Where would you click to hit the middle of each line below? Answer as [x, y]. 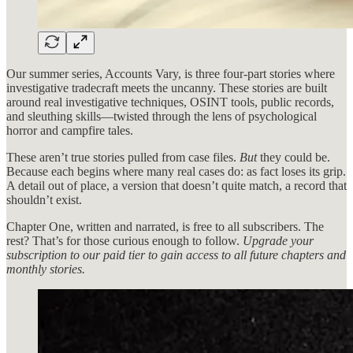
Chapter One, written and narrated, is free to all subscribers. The [165, 226]
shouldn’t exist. [44, 199]
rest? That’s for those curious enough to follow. [124, 240]
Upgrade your [278, 240]
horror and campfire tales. [70, 130]
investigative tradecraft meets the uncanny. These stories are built [167, 87]
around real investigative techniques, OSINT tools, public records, [170, 102]
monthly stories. [46, 269]
